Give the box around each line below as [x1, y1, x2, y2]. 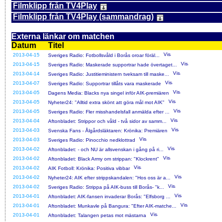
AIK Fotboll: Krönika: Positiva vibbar [48, 165, 130, 171]
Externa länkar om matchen [11, 32, 114, 41]
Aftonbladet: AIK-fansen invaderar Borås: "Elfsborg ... [48, 193, 170, 199]
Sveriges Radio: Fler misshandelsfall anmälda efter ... [48, 109, 169, 114]
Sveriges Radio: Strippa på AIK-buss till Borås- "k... [48, 184, 164, 190]
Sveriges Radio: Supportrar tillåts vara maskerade [48, 80, 161, 86]
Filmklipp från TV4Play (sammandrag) [13, 12, 154, 21]
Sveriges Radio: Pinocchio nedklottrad [48, 137, 135, 143]
